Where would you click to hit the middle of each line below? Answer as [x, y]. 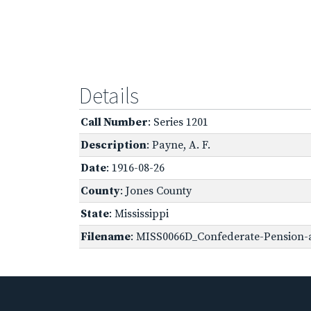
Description [114, 145]
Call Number [114, 122]
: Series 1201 [178, 122]
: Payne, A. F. [178, 145]
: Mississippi [139, 213]
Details [109, 95]
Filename [106, 236]
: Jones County [156, 191]
